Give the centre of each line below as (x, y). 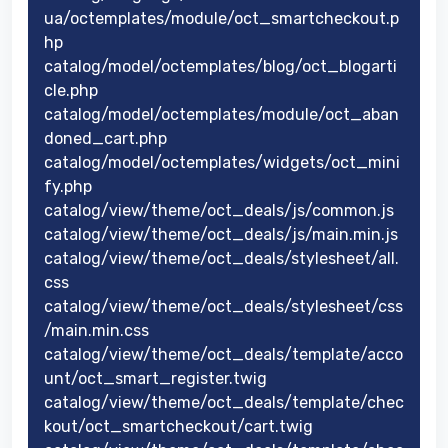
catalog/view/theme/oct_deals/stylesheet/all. (221, 258)
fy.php (68, 186)
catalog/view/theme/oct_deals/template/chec (224, 402)
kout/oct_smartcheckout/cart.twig (178, 426)
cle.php (71, 90)
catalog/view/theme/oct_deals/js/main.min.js (221, 234)
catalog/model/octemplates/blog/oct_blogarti (220, 66)
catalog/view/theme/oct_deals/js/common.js (219, 210)
